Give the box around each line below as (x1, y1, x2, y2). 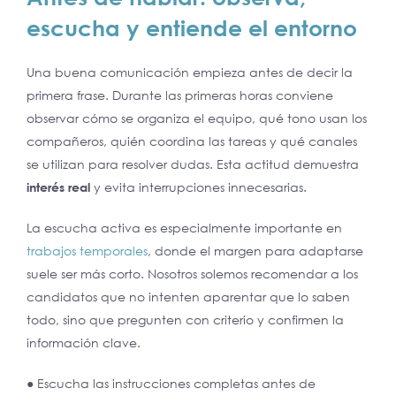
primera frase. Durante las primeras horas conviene (27, 87, 333, 103)
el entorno (248, 13, 357, 42)
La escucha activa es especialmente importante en (27, 219, 342, 235)
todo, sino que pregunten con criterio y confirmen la (27, 311, 344, 327)
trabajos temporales (27, 242, 148, 258)
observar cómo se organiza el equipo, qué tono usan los (27, 110, 367, 126)
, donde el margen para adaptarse (148, 242, 363, 258)
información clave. (27, 334, 141, 350)
